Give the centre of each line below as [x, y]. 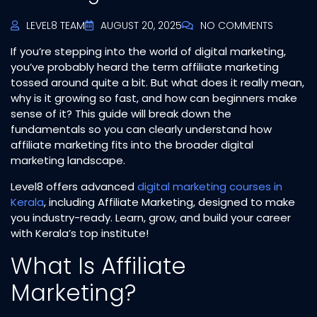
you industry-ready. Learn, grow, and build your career [151, 217]
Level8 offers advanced [74, 186]
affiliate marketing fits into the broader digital [132, 144]
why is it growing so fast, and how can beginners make [154, 98]
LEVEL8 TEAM [56, 25]
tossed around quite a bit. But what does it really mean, [157, 82]
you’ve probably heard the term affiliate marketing [145, 67]
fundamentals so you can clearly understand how [141, 129]
